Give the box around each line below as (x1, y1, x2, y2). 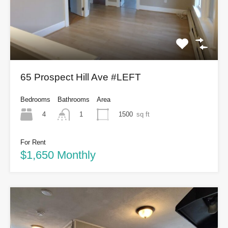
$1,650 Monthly (20, 149, 96, 162)
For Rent (20, 138, 46, 147)
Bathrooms (58, 96, 90, 104)
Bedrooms (20, 96, 50, 104)
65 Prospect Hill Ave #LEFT (20, 72, 141, 83)
